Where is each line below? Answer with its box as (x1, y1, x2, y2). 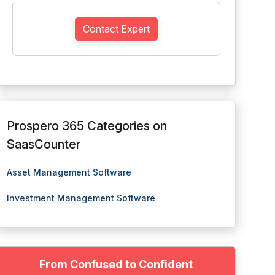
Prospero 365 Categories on (6, 118, 167, 133)
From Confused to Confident (39, 258, 193, 271)
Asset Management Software (6, 167, 131, 177)
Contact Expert (82, 23, 150, 35)
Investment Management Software (6, 193, 155, 203)
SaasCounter (6, 137, 80, 152)
